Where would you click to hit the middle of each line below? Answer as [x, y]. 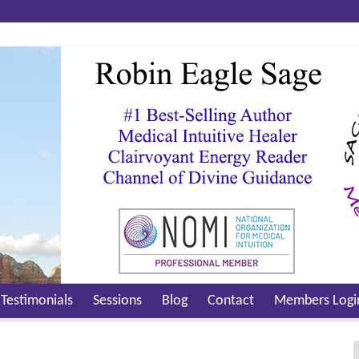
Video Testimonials [75, 340]
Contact [231, 301]
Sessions [117, 301]
